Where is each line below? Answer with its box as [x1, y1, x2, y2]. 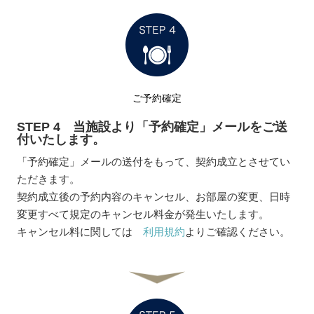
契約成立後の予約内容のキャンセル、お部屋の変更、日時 [17, 190, 291, 203]
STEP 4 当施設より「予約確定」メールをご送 [17, 119, 288, 134]
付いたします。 [17, 132, 106, 146]
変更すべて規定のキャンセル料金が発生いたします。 [17, 207, 270, 220]
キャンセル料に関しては [17, 225, 144, 238]
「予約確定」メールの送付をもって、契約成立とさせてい [17, 155, 291, 168]
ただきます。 [17, 172, 81, 185]
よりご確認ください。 [185, 225, 291, 238]
